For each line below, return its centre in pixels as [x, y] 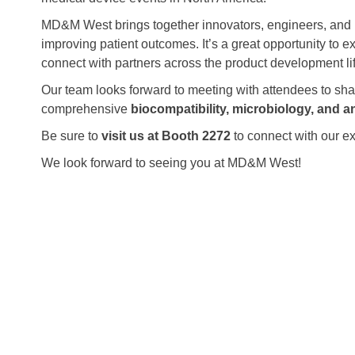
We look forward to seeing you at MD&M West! [171, 162]
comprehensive [86, 109]
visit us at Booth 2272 [166, 136]
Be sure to [71, 136]
